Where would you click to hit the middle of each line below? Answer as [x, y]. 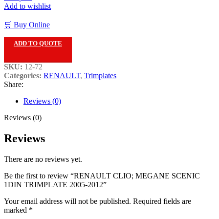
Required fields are [162, 201]
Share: [14, 85]
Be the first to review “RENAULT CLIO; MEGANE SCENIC [102, 176]
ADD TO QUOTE [38, 44]
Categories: [23, 76]
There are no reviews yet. [43, 159]
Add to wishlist [27, 6]
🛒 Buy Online [27, 25]
